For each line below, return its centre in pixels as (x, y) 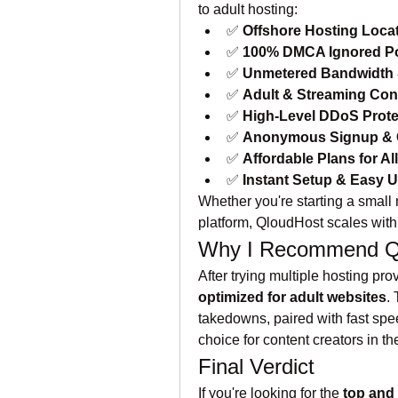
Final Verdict (256, 366)
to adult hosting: (248, 9)
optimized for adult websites (292, 297)
